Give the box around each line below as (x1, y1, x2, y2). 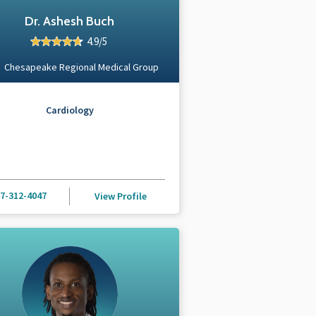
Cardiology (45, 103, 94, 116)
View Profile (95, 190, 147, 203)
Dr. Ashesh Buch (25, 13, 114, 29)
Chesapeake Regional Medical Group (4, 60, 159, 73)
